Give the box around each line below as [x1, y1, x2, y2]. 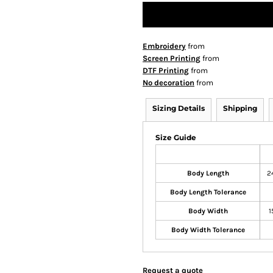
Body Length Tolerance [169, 188, 246, 197]
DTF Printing [143, 66, 189, 76]
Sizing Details [152, 104, 205, 113]
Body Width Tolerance [171, 225, 245, 235]
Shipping [223, 104, 257, 113]
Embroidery [143, 41, 186, 51]
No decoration [143, 78, 194, 88]
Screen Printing [143, 54, 200, 63]
